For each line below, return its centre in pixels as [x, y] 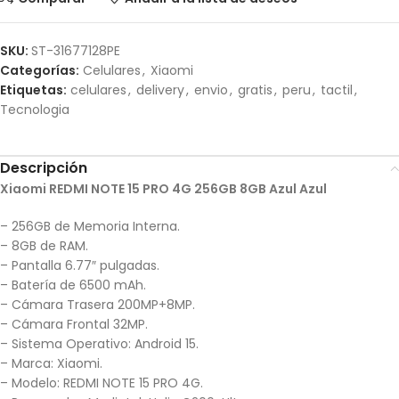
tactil [337, 90]
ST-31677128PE [76, 51]
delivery [160, 90]
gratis [255, 90]
